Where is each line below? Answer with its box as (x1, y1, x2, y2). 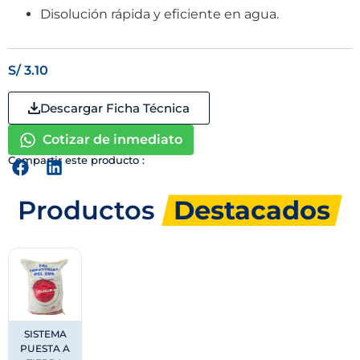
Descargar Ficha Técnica (40, 100, 190, 117)
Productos (18, 194, 162, 227)
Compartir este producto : (8, 153, 145, 167)
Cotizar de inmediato (43, 132, 182, 148)
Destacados (174, 194, 330, 227)
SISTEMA (23, 328, 67, 341)
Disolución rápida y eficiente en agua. (40, 6, 279, 22)
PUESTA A (20, 342, 70, 355)
